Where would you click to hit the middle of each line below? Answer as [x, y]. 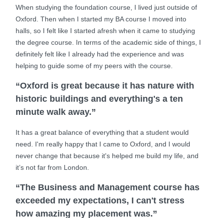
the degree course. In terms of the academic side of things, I [108, 42]
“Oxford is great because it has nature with [105, 86]
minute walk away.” [56, 112]
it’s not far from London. [52, 167]
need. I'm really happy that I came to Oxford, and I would [103, 144]
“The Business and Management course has [108, 187]
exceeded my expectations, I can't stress [100, 200]
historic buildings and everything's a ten [99, 99]
